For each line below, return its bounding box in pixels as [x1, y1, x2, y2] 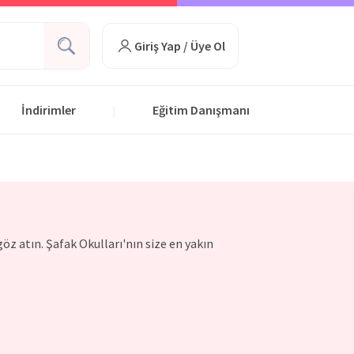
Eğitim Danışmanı [153, 102, 250, 118]
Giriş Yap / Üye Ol [134, 38, 225, 54]
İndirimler [21, 102, 76, 118]
